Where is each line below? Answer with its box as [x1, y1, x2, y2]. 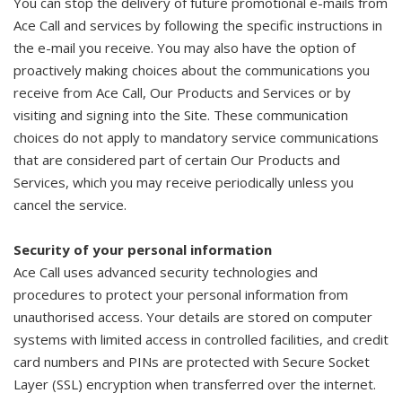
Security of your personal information [13, 240, 272, 258]
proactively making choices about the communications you [13, 61, 370, 79]
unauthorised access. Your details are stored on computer [13, 308, 372, 326]
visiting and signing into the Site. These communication [13, 106, 348, 124]
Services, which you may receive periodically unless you [13, 173, 354, 191]
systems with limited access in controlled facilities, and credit [13, 330, 389, 348]
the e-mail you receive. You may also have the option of [13, 39, 355, 57]
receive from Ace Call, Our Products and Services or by [13, 83, 351, 101]
